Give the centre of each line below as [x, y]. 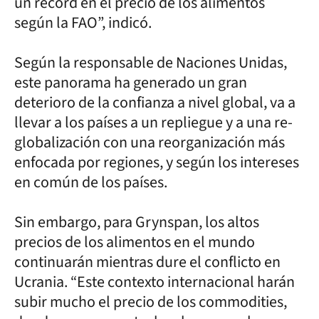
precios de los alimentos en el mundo [135, 242]
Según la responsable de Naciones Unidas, [151, 62]
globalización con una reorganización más [150, 142]
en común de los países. [91, 182]
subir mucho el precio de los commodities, [151, 302]
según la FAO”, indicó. [83, 22]
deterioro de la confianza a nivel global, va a [155, 102]
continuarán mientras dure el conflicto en [147, 262]
